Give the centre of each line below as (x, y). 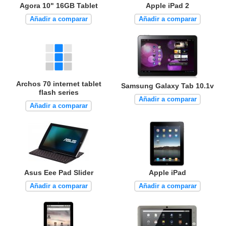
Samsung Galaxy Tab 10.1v (167, 86)
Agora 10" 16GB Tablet (59, 6)
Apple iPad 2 (167, 6)
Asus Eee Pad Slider (59, 173)
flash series (59, 93)
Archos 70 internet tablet (59, 84)
